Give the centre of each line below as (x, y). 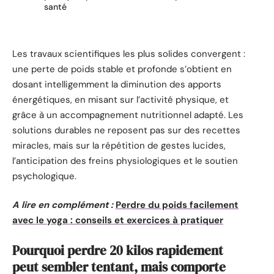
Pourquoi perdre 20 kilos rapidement (118, 250)
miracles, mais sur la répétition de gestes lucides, (119, 145)
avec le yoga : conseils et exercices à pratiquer (118, 220)
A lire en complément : (63, 205)
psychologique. (44, 176)
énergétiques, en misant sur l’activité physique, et (120, 99)
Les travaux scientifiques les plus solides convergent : (129, 54)
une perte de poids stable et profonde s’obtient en (122, 69)
